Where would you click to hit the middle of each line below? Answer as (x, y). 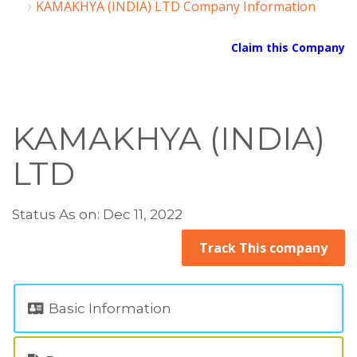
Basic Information (108, 308)
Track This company (263, 248)
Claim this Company (288, 47)
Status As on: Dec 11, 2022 (97, 214)
